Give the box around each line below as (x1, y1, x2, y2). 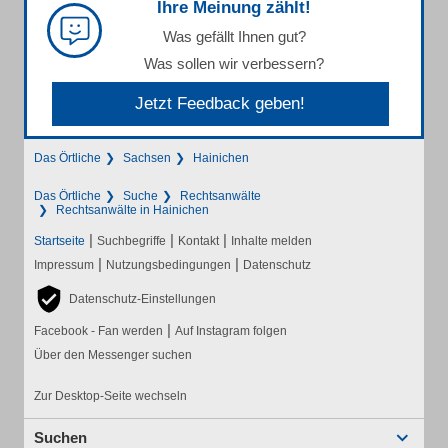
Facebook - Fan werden (34, 324, 163, 339)
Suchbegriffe (97, 234, 166, 249)
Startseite (34, 234, 85, 249)
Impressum (34, 258, 94, 273)
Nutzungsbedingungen (106, 258, 231, 273)
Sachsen (123, 151, 171, 166)
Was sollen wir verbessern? (144, 55, 324, 73)
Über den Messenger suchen (34, 348, 192, 363)
